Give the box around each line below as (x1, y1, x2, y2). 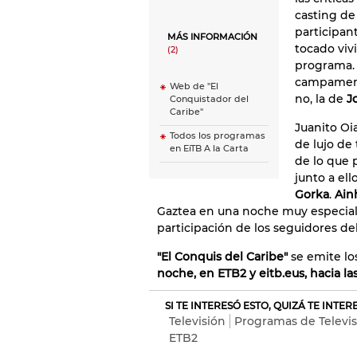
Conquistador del (170, 94, 249, 104)
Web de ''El (170, 81, 218, 92)
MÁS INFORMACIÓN (167, 32, 257, 42)
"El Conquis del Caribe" (157, 249, 288, 264)
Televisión (169, 314, 226, 328)
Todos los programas (170, 131, 265, 141)
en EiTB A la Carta (170, 143, 249, 154)
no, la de (295, 92, 343, 106)
